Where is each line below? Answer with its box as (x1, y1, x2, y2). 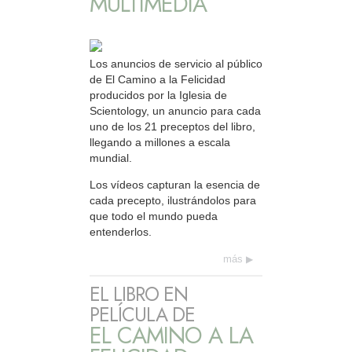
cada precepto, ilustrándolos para (90, 194, 256, 207)
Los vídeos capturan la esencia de (90, 178, 260, 192)
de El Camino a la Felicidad (90, 72, 225, 86)
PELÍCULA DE (90, 300, 195, 328)
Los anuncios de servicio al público (90, 57, 262, 70)
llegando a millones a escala (90, 135, 230, 148)
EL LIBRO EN (90, 280, 188, 308)
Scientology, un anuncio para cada (90, 104, 261, 117)
